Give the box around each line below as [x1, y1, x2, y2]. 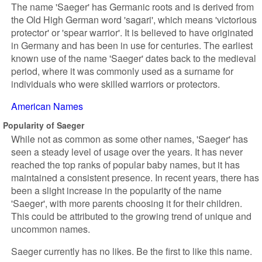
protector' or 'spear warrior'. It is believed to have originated [11, 26, 253, 39]
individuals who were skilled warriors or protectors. [11, 77, 220, 91]
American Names [11, 99, 83, 113]
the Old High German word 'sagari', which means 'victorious [11, 13, 257, 26]
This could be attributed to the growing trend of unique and [11, 209, 251, 223]
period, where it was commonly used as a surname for [11, 64, 233, 78]
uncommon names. [11, 222, 90, 236]
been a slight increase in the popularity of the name [11, 184, 222, 197]
